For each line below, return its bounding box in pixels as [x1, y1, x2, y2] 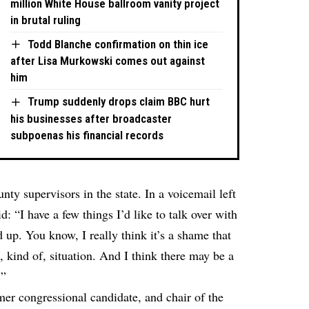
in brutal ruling [10, 12, 81, 27]
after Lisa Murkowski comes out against [10, 54, 206, 68]
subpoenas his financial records [10, 128, 164, 142]
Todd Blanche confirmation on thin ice [28, 37, 209, 51]
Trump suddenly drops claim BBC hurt [28, 94, 210, 109]
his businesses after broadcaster [10, 111, 172, 126]
